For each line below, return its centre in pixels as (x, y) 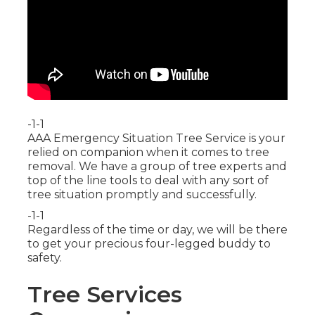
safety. (44, 258)
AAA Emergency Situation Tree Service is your (156, 139)
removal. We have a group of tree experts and (157, 167)
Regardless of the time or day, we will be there (157, 230)
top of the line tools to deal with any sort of (148, 181)
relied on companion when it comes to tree (148, 153)
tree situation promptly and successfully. (142, 195)
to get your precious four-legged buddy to (149, 244)
